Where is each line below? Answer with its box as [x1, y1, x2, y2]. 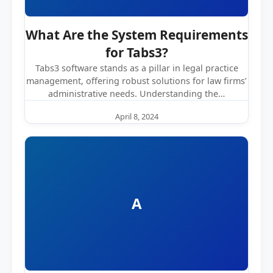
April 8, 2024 [115, 111, 158, 122]
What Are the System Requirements [25, 26, 248, 43]
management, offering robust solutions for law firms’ [26, 75, 247, 87]
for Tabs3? [105, 44, 168, 61]
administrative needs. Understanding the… [48, 88, 225, 99]
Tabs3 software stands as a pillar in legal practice [35, 62, 238, 74]
